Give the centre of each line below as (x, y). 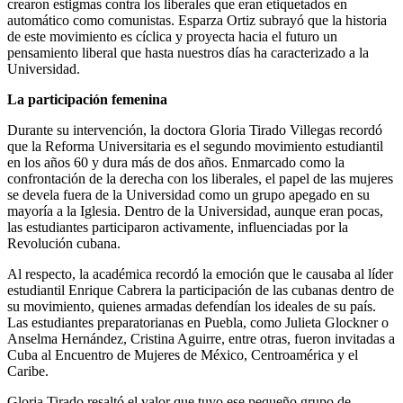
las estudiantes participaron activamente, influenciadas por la (178, 228)
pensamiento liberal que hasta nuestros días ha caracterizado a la (188, 53)
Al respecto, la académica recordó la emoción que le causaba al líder (200, 274)
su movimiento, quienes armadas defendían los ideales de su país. (192, 307)
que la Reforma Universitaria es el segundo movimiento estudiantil (195, 147)
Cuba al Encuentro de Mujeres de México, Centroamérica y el (183, 355)
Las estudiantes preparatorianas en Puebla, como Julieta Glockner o (198, 323)
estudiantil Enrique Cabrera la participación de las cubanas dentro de (201, 291)
